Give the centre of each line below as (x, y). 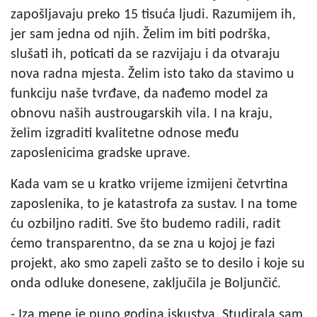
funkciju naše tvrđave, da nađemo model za (139, 94)
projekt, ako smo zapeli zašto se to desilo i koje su (158, 264)
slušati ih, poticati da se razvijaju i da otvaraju (145, 54)
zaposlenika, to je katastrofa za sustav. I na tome (154, 204)
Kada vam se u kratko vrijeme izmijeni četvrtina (149, 184)
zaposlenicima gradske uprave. (100, 153)
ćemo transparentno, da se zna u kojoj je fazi (143, 244)
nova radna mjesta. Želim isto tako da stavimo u (152, 74)
